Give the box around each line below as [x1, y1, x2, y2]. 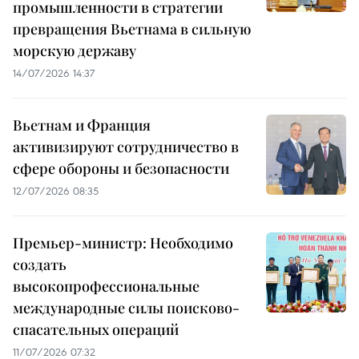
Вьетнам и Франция [13, 115, 151, 135]
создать [13, 255, 67, 275]
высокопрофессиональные [13, 276, 200, 296]
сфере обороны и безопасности [13, 159, 229, 179]
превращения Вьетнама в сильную [13, 19, 251, 39]
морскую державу [13, 41, 136, 61]
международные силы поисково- [13, 298, 240, 318]
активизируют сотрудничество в [13, 137, 239, 157]
